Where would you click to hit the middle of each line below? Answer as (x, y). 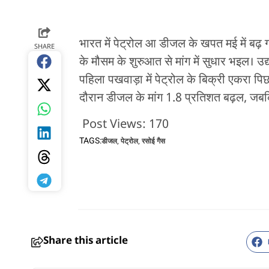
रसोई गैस (153, 141)
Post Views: (114, 125)
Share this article (86, 241)
